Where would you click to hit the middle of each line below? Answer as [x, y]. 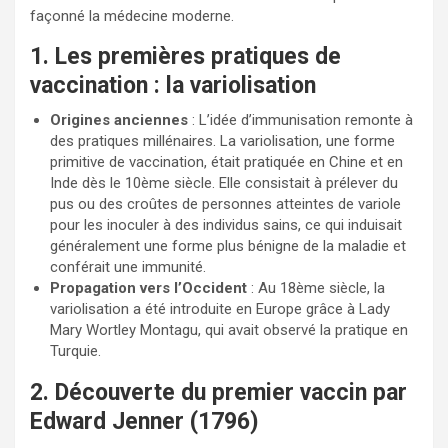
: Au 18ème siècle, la [316, 288]
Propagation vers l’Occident [148, 288]
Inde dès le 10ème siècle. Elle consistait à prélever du [224, 183]
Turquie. [75, 351]
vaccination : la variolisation [173, 85]
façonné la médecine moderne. [132, 16]
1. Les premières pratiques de [185, 56]
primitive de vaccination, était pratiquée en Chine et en [226, 162]
